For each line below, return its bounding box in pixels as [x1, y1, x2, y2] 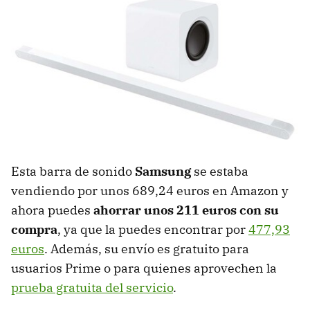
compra [11, 221, 57, 238]
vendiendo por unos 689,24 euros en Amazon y [11, 183, 289, 199]
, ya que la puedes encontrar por [57, 221, 248, 238]
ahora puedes [11, 202, 91, 219]
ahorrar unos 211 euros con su [91, 202, 279, 219]
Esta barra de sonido [11, 163, 135, 180]
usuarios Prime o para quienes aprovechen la [11, 260, 277, 277]
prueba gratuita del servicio [11, 280, 173, 296]
